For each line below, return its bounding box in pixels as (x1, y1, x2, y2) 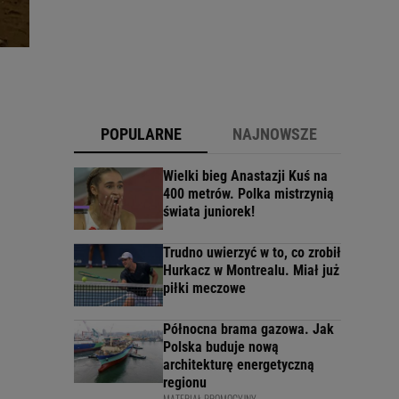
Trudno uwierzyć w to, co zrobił (163, 244, 341, 262)
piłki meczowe (163, 280, 246, 297)
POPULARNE (100, 125, 182, 144)
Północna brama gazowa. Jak (163, 321, 334, 338)
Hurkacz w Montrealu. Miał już (163, 262, 339, 280)
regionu (163, 374, 207, 392)
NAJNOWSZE (232, 125, 317, 144)
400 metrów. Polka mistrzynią (163, 185, 334, 203)
